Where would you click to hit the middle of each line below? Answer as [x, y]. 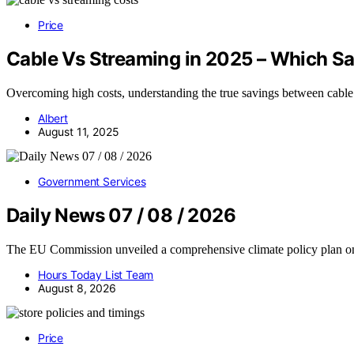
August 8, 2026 [77, 288]
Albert [53, 118]
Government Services [92, 181]
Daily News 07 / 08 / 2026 [121, 215]
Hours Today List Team [96, 274]
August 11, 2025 [79, 131]
